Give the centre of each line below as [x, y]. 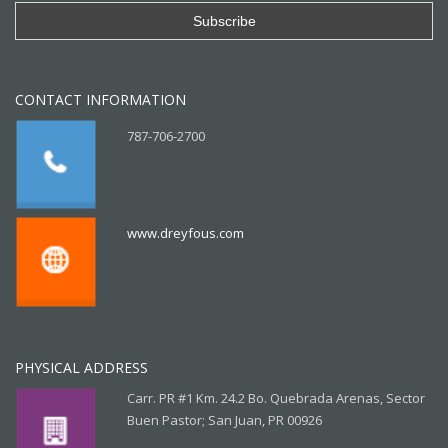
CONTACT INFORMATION [100, 99]
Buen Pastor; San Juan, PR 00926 [224, 419]
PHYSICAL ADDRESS [81, 367]
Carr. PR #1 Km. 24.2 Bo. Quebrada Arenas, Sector [276, 397]
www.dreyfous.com [185, 233]
